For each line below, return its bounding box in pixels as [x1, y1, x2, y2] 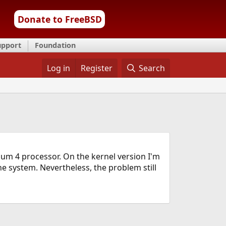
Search [139, 63, 165, 74]
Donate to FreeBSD [17, 13, 102, 25]
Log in [46, 63, 70, 74]
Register [80, 63, 112, 74]
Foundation [35, 40, 76, 50]
